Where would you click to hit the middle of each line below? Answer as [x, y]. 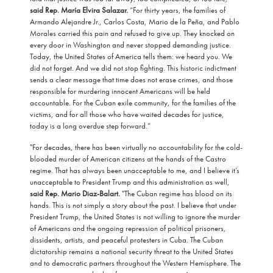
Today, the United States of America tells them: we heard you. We [131, 56]
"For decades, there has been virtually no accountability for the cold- [136, 147]
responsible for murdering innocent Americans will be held [120, 91]
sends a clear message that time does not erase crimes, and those [131, 79]
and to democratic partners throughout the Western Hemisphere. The [135, 263]
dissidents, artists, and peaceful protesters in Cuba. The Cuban [126, 239]
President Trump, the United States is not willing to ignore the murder [135, 216]
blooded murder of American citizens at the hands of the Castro [128, 158]
